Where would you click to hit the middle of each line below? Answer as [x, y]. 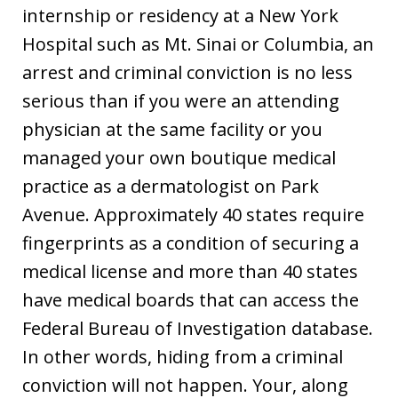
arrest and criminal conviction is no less [187, 72]
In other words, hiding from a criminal [183, 356]
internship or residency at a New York [180, 15]
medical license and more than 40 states [190, 271]
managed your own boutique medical [179, 157]
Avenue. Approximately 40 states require [193, 214]
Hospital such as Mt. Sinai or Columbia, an [198, 44]
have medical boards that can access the [191, 299]
